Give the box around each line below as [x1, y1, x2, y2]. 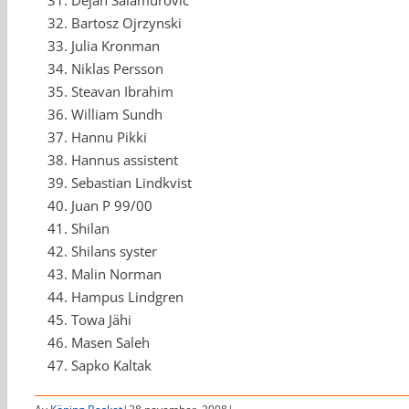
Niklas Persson [71, 59, 163, 79]
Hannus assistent [71, 151, 178, 170]
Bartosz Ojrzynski [71, 14, 182, 33]
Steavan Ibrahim [71, 82, 173, 101]
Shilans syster [71, 242, 157, 261]
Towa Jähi [71, 310, 131, 330]
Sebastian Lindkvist [71, 173, 192, 193]
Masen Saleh [71, 333, 150, 352]
